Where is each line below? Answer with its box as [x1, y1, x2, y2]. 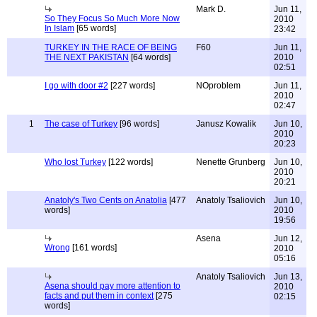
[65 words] [74, 23, 116, 33]
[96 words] [117, 119, 159, 129]
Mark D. [196, 4, 226, 14]
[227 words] [108, 81, 155, 91]
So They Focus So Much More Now [45, 13, 180, 23]
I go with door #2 [45, 81, 108, 91]
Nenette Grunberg [196, 157, 265, 167]
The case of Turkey [45, 119, 117, 129]
